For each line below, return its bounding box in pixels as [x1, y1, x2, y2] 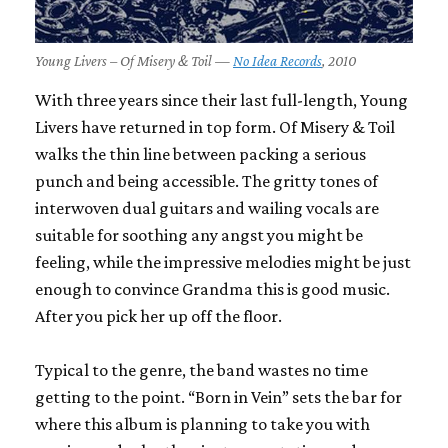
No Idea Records [233, 52, 322, 69]
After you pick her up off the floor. [35, 305, 282, 326]
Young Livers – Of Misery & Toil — [35, 52, 233, 69]
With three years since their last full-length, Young [35, 89, 408, 110]
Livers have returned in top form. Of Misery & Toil [35, 116, 395, 137]
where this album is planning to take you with [35, 413, 370, 434]
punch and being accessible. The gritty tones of [35, 170, 378, 191]
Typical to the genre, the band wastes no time [35, 359, 368, 380]
